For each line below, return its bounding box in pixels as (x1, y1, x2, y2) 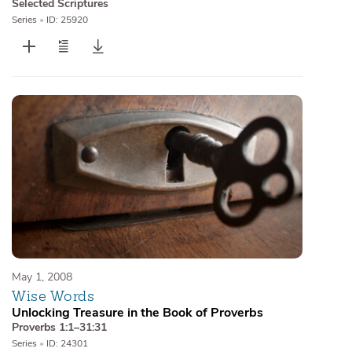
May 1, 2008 (12, 269, 72, 284)
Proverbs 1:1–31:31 (12, 319, 107, 335)
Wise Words (12, 286, 95, 305)
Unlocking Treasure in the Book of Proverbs (12, 303, 263, 321)
